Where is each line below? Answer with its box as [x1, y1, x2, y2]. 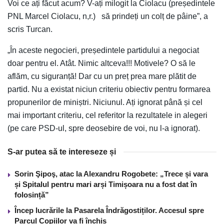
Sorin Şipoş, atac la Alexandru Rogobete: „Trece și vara [14, 169, 208, 178]
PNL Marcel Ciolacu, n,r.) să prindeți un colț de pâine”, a [7, 11, 208, 20]
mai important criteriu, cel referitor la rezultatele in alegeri [7, 110, 207, 119]
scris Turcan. [7, 24, 52, 33]
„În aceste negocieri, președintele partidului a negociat [7, 45, 199, 54]
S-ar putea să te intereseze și [7, 147, 116, 156]
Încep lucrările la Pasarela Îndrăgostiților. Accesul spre [14, 205, 204, 214]
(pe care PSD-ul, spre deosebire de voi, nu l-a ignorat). [7, 123, 200, 132]
